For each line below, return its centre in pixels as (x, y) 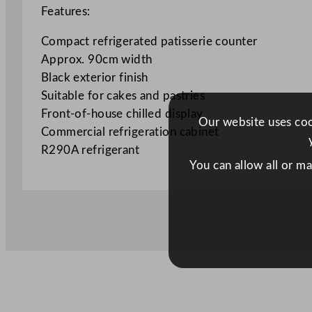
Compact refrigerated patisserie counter (149, 42)
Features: (65, 12)
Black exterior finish (94, 78)
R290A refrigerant (90, 150)
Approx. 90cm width (96, 60)
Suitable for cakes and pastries (123, 96)
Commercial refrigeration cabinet (130, 132)
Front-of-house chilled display (122, 114)
